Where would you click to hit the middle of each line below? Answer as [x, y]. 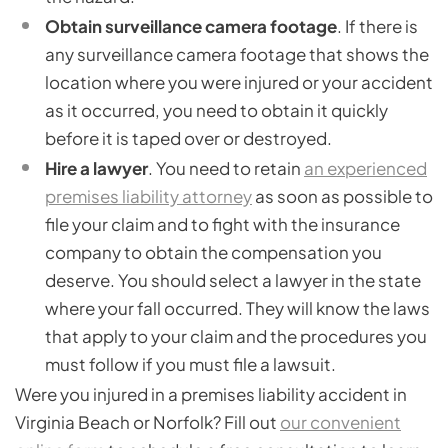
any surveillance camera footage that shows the [237, 54]
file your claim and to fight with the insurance [222, 224]
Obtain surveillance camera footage [191, 26]
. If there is [377, 26]
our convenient [340, 422]
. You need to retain [226, 168]
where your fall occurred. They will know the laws [237, 308]
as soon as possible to [342, 196]
